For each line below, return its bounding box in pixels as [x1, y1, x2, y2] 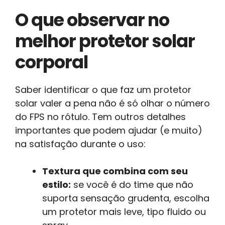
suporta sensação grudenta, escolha [42, 191, 209, 204]
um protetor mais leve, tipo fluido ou [42, 205, 206, 218]
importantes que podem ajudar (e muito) [15, 124, 202, 137]
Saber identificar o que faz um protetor [15, 83, 191, 96]
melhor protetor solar [15, 28, 195, 53]
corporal [15, 49, 88, 74]
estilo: [42, 178, 71, 191]
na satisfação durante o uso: [15, 137, 146, 150]
